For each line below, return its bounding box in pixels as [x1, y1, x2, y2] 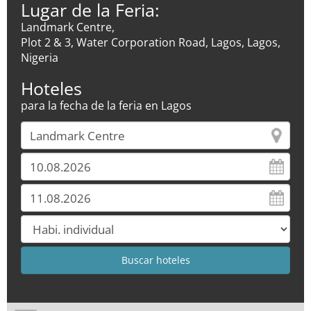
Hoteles [21, 76, 82, 100]
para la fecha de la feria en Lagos [21, 98, 192, 113]
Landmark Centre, [21, 19, 115, 35]
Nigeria [21, 50, 58, 65]
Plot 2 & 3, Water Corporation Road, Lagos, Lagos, [21, 35, 280, 50]
